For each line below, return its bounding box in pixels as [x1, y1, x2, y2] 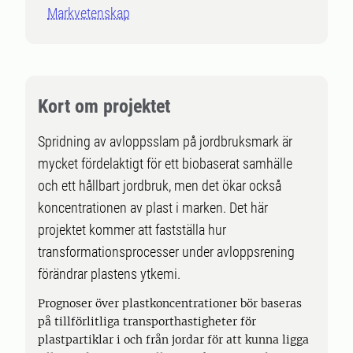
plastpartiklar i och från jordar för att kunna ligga [38, 333, 309, 347]
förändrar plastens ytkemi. [38, 266, 180, 282]
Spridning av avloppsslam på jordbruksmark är [38, 133, 292, 150]
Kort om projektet [38, 95, 170, 117]
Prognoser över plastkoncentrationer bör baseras [38, 296, 302, 310]
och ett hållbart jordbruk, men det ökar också [38, 177, 281, 194]
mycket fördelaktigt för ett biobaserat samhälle [38, 155, 292, 172]
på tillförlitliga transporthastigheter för [38, 314, 256, 329]
